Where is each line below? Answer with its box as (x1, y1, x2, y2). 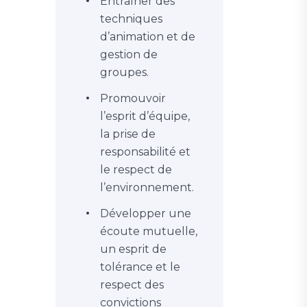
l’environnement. (100, 181, 194, 194)
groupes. (100, 66, 149, 79)
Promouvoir (100, 92, 166, 105)
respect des (100, 278, 164, 291)
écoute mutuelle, (100, 225, 197, 238)
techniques (100, 12, 162, 25)
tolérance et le (100, 260, 180, 273)
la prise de (100, 127, 156, 140)
